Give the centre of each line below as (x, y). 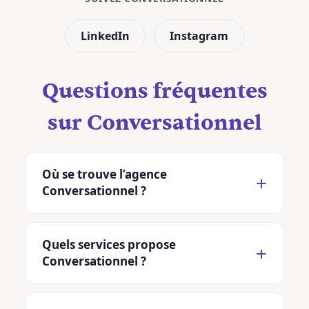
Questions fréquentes (154, 91)
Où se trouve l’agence (104, 174)
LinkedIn (105, 36)
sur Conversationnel (154, 123)
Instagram (199, 36)
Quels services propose (109, 245)
